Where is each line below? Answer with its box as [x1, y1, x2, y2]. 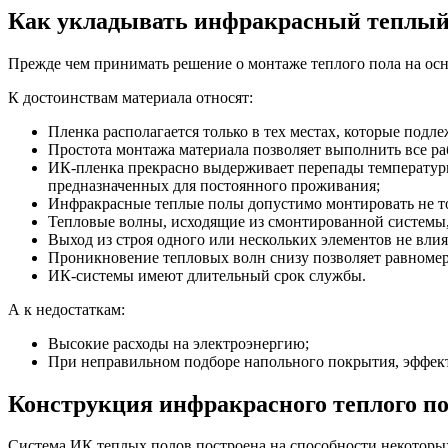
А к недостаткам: [8, 300, 125, 318]
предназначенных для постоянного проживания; [48, 176, 380, 194]
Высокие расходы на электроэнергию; [48, 334, 309, 352]
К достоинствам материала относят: [8, 88, 253, 106]
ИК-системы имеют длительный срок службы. [48, 266, 366, 284]
